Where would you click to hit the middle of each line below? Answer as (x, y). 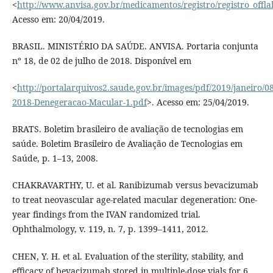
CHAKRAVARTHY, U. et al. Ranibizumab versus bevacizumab (135, 185)
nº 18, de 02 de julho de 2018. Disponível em (101, 61)
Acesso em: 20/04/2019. (58, 19)
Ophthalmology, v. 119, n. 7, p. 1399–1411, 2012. (110, 229)
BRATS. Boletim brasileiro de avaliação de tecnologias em (127, 129)
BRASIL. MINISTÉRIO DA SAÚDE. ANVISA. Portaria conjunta (135, 46)
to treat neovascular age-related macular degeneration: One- (134, 200)
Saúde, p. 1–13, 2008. (55, 158)
